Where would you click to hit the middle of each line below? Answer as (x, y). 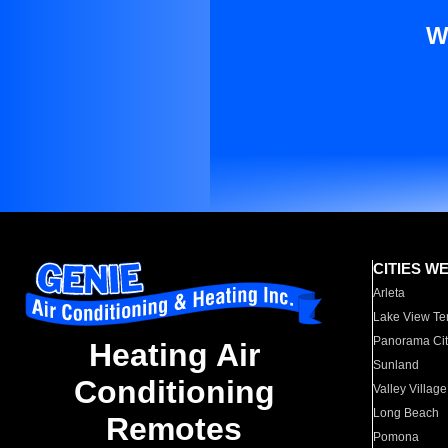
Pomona (396, 437)
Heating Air (174, 355)
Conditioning (174, 392)
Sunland (396, 365)
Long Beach (406, 413)
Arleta (389, 293)
